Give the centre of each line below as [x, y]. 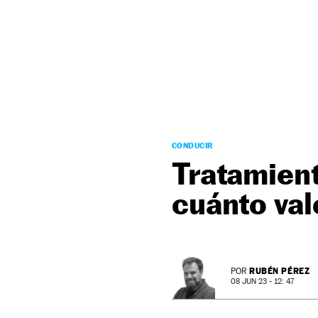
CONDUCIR [192, 146]
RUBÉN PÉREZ [280, 271]
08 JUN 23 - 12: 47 [262, 281]
